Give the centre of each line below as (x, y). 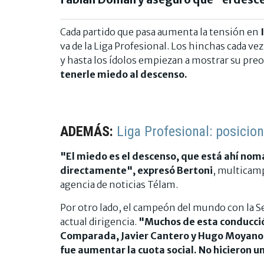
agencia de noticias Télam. (119, 184)
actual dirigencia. (99, 221)
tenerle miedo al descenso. (124, 74)
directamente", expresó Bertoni (136, 170)
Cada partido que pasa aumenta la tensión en (160, 32)
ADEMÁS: (88, 131)
